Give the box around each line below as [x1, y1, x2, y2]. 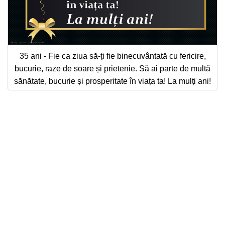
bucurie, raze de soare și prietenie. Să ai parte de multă [15, 64, 210, 73]
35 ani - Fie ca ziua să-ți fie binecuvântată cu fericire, [19, 51, 206, 60]
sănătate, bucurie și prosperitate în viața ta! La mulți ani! [14, 76, 211, 85]
